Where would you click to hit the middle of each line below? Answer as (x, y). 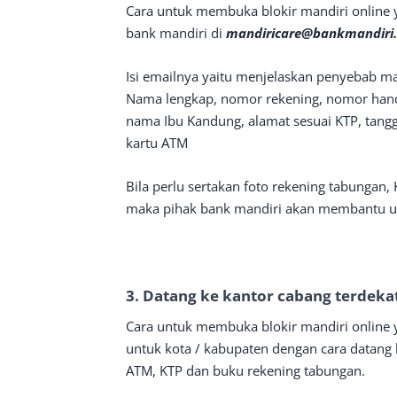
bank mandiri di (176, 33)
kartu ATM (157, 143)
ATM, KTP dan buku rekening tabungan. (245, 370)
